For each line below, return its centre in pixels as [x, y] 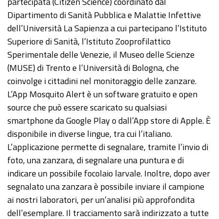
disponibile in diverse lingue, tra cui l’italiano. [90, 134]
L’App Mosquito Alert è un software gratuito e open [102, 94]
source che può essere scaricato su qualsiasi [87, 108]
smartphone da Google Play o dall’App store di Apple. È [109, 121]
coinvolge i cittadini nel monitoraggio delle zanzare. [102, 81]
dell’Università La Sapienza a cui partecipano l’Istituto [107, 28]
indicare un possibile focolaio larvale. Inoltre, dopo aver [109, 174]
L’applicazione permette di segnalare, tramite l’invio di [108, 147]
